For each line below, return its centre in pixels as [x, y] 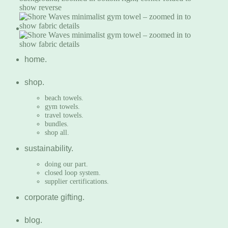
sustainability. [49, 148]
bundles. [57, 124]
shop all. [57, 132]
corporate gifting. [54, 197]
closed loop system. [73, 173]
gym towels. [62, 106]
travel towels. [64, 115]
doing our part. [66, 164]
